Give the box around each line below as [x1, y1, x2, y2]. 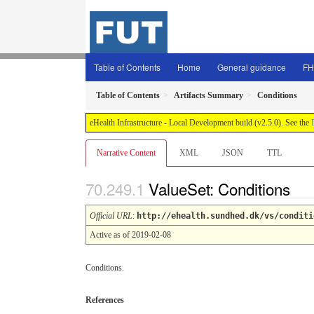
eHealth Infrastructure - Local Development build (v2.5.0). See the [90, 118, 311, 128]
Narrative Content [97, 148, 156, 158]
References [86, 294, 124, 305]
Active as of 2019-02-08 [90, 229, 171, 240]
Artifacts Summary [174, 90, 243, 100]
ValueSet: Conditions [149, 177, 294, 200]
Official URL [90, 210, 132, 221]
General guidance [217, 61, 286, 73]
